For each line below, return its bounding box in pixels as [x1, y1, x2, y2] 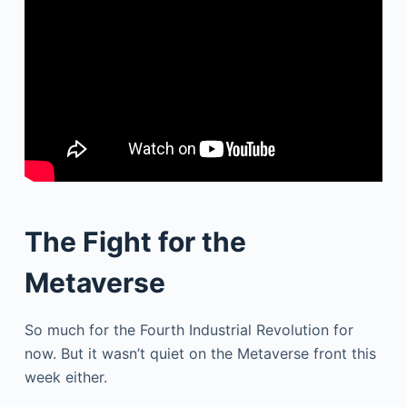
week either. [24, 368, 107, 387]
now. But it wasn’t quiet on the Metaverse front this [24, 344, 376, 363]
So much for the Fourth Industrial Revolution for [24, 321, 353, 340]
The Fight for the [24, 225, 246, 259]
